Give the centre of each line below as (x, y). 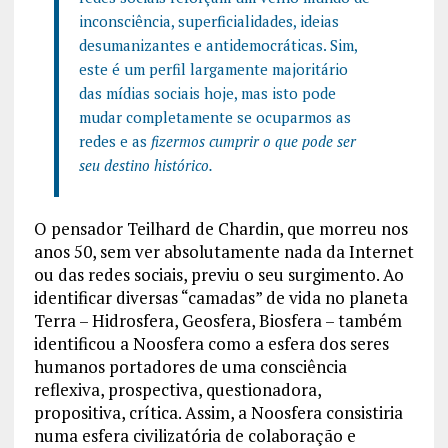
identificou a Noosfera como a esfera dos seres (211, 343)
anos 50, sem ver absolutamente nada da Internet (223, 251)
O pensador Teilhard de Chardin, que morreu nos (220, 228)
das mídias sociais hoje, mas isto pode (207, 92)
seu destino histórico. (145, 164)
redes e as (114, 140)
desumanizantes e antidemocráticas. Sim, (217, 44)
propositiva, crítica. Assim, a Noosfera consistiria (218, 412)
